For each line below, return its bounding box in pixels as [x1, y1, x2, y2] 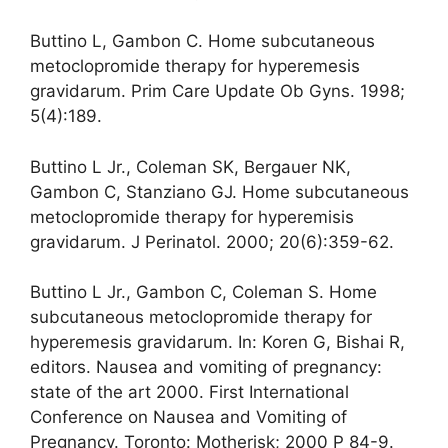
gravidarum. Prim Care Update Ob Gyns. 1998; [30, 81, 405, 102]
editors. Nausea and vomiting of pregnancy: [30, 357, 382, 378]
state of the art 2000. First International [30, 382, 349, 403]
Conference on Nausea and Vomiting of [30, 407, 347, 428]
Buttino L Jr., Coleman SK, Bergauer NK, [30, 156, 351, 177]
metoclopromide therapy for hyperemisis [30, 206, 354, 227]
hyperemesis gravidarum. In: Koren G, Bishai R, [30, 332, 405, 353]
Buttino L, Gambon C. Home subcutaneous [30, 31, 375, 52]
